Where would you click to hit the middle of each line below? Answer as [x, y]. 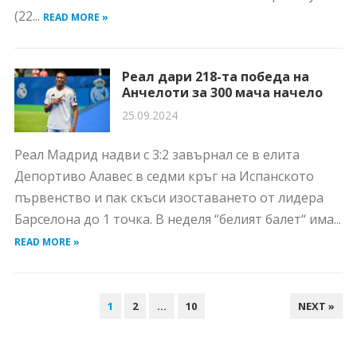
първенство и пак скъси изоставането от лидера [169, 198]
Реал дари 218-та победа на [215, 76]
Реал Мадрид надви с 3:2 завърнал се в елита [157, 155]
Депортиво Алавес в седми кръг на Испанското [164, 176]
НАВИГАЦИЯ [54, 303]
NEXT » [317, 306]
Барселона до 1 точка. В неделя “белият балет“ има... [177, 219]
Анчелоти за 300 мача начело [222, 92]
